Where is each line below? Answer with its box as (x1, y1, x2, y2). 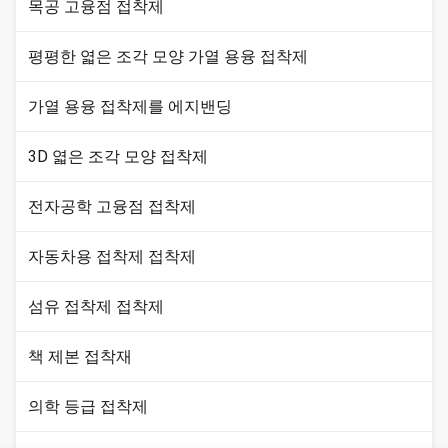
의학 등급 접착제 (28, 397, 148, 416)
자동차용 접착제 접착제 (28, 247, 196, 266)
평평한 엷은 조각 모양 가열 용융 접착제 (28, 47, 308, 66)
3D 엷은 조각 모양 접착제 (28, 147, 208, 166)
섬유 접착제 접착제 (28, 297, 164, 316)
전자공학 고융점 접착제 (28, 197, 196, 216)
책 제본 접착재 (28, 347, 132, 366)
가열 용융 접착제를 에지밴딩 (28, 97, 232, 116)
